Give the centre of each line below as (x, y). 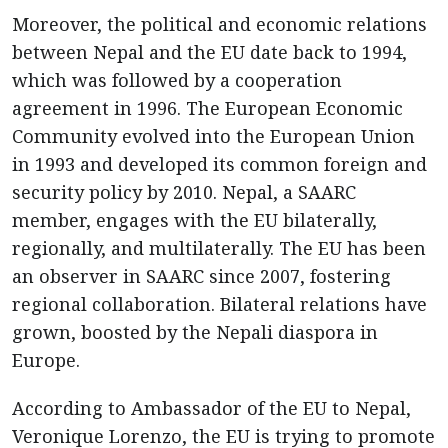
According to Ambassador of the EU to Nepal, (211, 408)
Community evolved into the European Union (213, 136)
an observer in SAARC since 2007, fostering (201, 276)
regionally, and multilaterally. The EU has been (219, 248)
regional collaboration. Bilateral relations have (219, 304)
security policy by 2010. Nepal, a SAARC (184, 192)
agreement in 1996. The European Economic (207, 108)
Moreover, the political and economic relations (219, 24)
